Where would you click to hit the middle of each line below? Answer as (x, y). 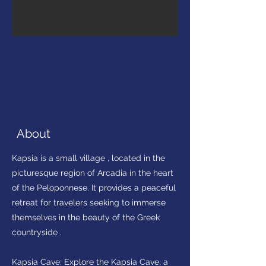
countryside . (37, 232)
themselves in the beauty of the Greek (86, 217)
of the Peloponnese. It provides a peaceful (94, 188)
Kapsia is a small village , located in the (88, 158)
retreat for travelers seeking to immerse (89, 202)
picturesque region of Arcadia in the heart (93, 173)
